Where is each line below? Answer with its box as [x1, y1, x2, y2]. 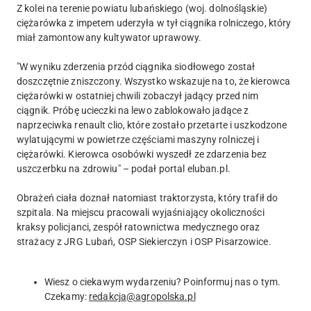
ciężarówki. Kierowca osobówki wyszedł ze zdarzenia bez [17, 149, 267, 160]
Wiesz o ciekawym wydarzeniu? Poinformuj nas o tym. [44, 276, 280, 288]
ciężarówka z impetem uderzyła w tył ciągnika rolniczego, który [17, 17, 292, 29]
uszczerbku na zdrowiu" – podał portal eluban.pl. [17, 163, 230, 175]
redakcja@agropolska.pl [89, 291, 196, 303]
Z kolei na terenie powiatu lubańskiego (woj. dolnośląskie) [17, 3, 267, 15]
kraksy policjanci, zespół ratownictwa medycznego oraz [17, 221, 260, 233]
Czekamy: [44, 291, 90, 303]
